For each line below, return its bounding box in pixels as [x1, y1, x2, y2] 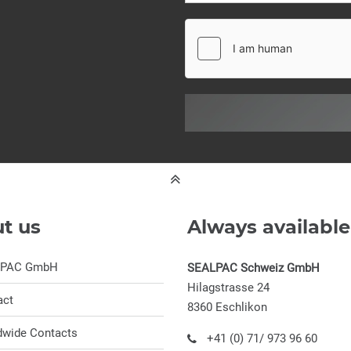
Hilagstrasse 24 [187, 280, 270, 295]
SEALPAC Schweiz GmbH [187, 260, 320, 275]
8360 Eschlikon [187, 299, 267, 314]
